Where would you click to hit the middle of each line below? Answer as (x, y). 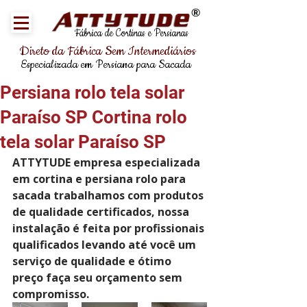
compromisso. (51, 294)
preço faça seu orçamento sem (99, 278)
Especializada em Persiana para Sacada (106, 64)
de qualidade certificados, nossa (102, 212)
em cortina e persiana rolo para (100, 179)
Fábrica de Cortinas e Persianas (132, 34)
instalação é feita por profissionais (110, 228)
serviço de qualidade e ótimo (93, 261)
